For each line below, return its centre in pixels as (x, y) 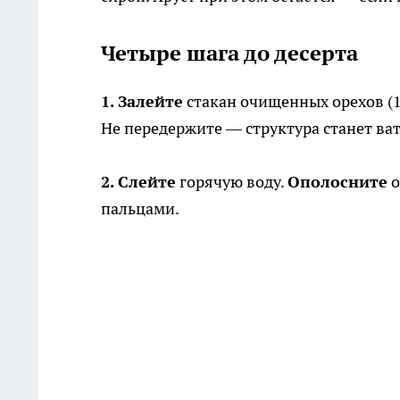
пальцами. (140, 209)
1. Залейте (142, 102)
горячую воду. (232, 182)
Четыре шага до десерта (229, 54)
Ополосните (337, 182)
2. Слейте (138, 182)
